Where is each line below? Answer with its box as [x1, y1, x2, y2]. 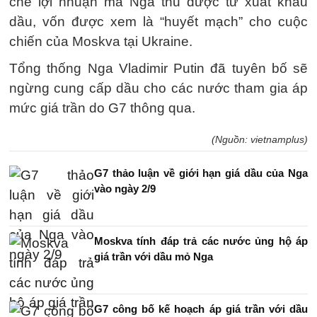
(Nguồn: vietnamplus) [212, 134, 308, 145]
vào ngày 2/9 [94, 183, 156, 195]
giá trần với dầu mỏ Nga [94, 250, 213, 263]
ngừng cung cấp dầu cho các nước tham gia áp [9, 81, 308, 96]
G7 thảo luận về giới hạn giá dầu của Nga [94, 167, 308, 179]
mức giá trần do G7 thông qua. [9, 100, 195, 115]
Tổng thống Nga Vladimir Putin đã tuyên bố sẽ [9, 61, 308, 76]
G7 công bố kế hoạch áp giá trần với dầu [94, 303, 308, 315]
